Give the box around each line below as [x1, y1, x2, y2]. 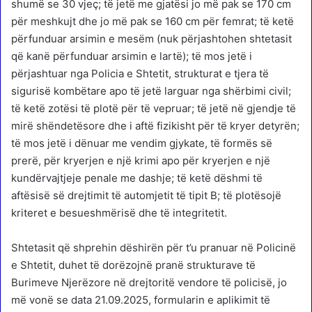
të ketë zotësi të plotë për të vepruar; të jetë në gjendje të [11, 102, 296, 116]
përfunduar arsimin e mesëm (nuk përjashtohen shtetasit [11, 32, 292, 46]
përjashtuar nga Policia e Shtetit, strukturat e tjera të [11, 67, 269, 81]
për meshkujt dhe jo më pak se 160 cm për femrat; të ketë [11, 15, 294, 29]
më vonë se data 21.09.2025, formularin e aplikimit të [11, 293, 270, 307]
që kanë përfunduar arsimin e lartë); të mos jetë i [11, 49, 252, 63]
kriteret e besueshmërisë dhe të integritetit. [11, 206, 227, 220]
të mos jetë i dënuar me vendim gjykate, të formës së [11, 136, 272, 150]
